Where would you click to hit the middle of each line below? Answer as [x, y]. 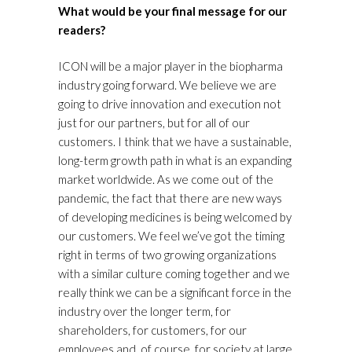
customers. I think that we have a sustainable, [175, 142]
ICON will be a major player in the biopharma [170, 66]
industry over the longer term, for [145, 312]
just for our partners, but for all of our [154, 123]
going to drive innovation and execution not [170, 104]
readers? [82, 30]
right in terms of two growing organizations [167, 255]
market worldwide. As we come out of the [166, 180]
